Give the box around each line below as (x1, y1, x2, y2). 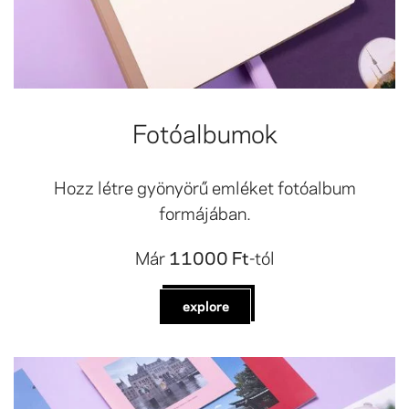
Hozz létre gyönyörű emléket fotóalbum (53, 173, 356, 200)
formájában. (158, 199, 251, 225)
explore (182, 295, 229, 316)
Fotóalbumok (131, 113, 278, 151)
